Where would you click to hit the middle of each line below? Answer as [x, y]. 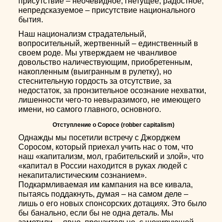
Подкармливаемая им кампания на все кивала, [106, 185]
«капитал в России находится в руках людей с [103, 166]
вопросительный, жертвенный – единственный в [109, 43]
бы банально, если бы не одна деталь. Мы [96, 213]
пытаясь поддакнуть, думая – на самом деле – [104, 194]
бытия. [31, 20]
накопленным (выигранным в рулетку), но [95, 72]
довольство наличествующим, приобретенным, [106, 62]
